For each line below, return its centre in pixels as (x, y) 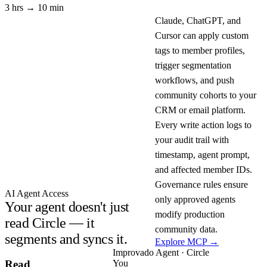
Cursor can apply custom (202, 35)
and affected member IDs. (204, 169)
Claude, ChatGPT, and (198, 20)
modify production (190, 214)
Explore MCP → (187, 241)
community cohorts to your (206, 95)
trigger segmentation (193, 65)
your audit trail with (192, 139)
